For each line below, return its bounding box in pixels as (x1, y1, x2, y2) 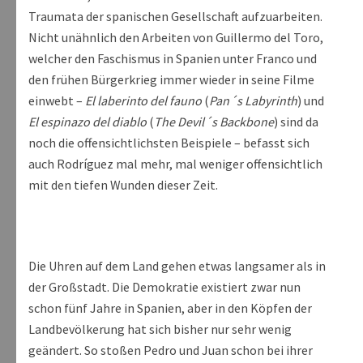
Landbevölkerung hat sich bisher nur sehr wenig (28, 321, 292, 338)
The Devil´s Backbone (154, 113, 274, 130)
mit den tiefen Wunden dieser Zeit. (28, 177, 218, 194)
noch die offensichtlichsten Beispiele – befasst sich (28, 135, 310, 152)
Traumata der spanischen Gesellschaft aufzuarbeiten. (28, 8, 322, 25)
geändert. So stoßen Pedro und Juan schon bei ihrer (28, 342, 313, 359)
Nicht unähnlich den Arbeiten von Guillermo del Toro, (28, 29, 323, 46)
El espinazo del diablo (28, 113, 147, 130)
